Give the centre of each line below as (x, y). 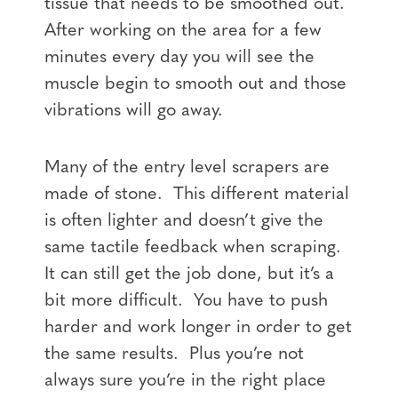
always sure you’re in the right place (185, 382)
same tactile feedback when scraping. (195, 248)
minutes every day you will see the (179, 57)
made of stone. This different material (197, 195)
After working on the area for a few (183, 31)
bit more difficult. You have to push (186, 302)
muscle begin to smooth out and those (195, 84)
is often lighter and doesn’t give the (184, 222)
